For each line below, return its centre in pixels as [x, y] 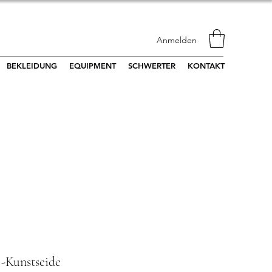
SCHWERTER [152, 65]
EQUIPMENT [93, 65]
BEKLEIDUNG [32, 65]
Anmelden [177, 40]
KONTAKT [206, 65]
